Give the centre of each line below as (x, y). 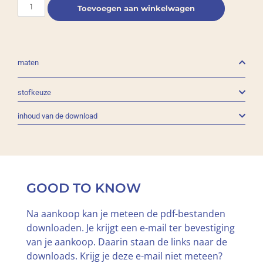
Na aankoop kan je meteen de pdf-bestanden (126, 214)
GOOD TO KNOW (83, 188)
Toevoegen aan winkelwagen (136, 8)
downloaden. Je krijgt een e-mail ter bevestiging (130, 228)
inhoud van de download (58, 116)
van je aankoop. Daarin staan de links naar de (127, 242)
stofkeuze (34, 92)
